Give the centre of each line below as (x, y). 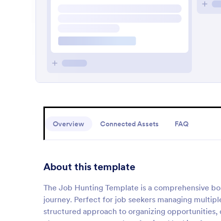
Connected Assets (129, 124)
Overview (69, 124)
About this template (89, 167)
